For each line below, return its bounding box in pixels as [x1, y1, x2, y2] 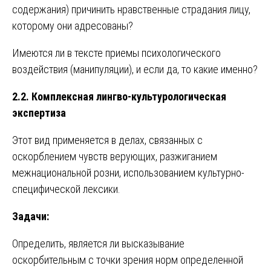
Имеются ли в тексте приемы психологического [12, 46, 221, 59]
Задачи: [12, 209, 49, 223]
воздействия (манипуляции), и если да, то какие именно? [12, 62, 258, 76]
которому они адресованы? [12, 19, 133, 32]
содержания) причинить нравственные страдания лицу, [12, 2, 250, 16]
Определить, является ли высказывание [12, 237, 184, 250]
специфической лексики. [12, 182, 120, 195]
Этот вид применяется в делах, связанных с [12, 133, 203, 146]
